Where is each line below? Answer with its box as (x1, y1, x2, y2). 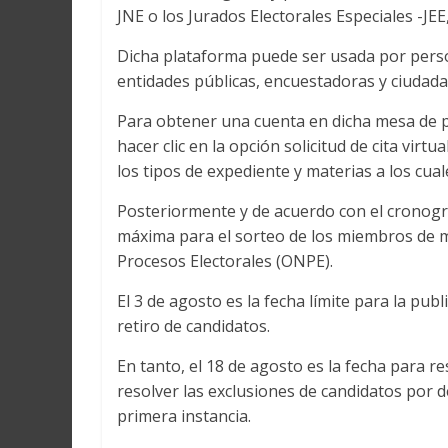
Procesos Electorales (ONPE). (117, 250, 333, 273)
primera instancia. (117, 405, 251, 428)
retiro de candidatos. (117, 315, 270, 338)
